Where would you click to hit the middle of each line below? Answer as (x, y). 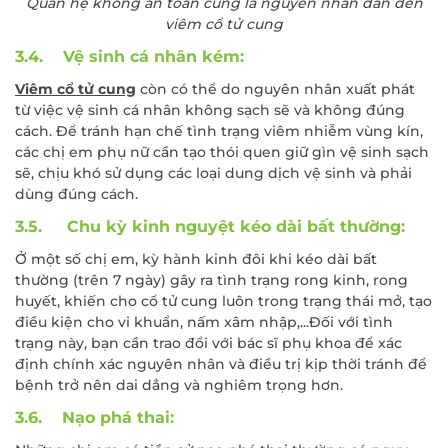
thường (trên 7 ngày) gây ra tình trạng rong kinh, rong (211, 280)
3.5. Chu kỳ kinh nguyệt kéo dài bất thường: (210, 227)
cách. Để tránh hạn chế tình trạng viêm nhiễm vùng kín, (219, 131)
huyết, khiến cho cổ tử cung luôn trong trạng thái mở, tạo (223, 301)
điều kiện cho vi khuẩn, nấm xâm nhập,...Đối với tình (204, 322)
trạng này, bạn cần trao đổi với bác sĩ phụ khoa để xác (208, 343)
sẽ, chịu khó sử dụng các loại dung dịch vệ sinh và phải (213, 173)
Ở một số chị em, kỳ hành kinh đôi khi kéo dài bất (196, 259)
